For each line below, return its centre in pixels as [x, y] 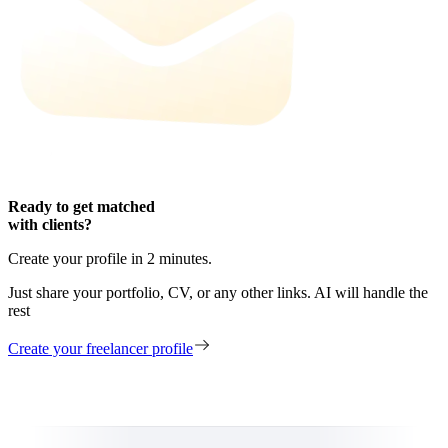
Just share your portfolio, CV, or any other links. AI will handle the [218, 293]
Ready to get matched [81, 207]
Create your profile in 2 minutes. [110, 259]
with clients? [50, 225]
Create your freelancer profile [100, 349]
